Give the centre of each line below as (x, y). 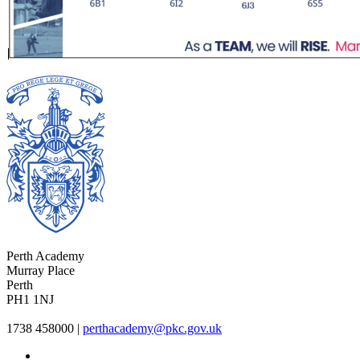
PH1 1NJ (30, 300)
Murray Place (41, 271)
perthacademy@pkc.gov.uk (152, 329)
